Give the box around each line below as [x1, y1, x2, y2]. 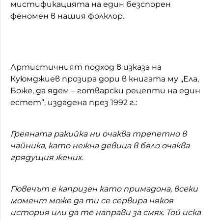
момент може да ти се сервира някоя [10, 195, 173, 205]
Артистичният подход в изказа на [10, 62, 162, 72]
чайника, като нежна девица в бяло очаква [10, 140, 190, 150]
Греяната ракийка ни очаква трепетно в [10, 129, 187, 138]
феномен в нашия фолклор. [10, 11, 124, 21]
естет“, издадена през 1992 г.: [10, 97, 137, 107]
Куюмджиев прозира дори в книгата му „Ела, [10, 74, 199, 83]
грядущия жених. [10, 152, 83, 162]
